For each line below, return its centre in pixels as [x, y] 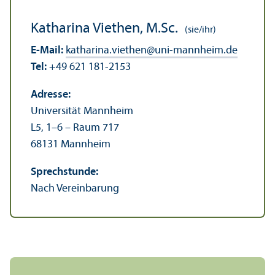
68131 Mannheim [71, 144]
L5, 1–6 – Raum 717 [75, 128]
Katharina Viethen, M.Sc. [104, 29]
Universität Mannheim [82, 111]
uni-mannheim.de [196, 50]
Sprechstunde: [64, 172]
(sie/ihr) [199, 30]
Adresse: [51, 95]
